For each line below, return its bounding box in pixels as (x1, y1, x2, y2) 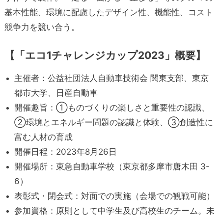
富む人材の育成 (14, 132, 73, 142)
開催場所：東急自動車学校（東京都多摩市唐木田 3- (14, 161, 210, 171)
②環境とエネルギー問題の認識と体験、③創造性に (14, 117, 213, 127)
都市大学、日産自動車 (14, 87, 98, 98)
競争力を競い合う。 (4, 22, 80, 32)
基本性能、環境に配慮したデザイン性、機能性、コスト (4, 7, 213, 17)
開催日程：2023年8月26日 (14, 146, 117, 157)
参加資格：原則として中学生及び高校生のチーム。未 (14, 205, 215, 216)
